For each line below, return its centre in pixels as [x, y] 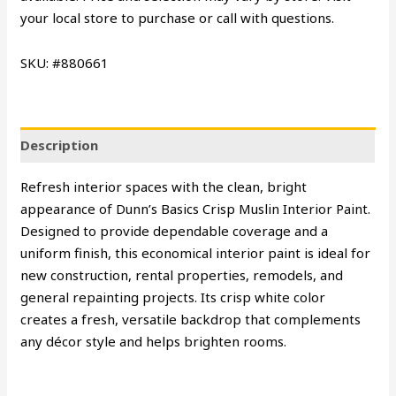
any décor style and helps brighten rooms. [154, 342]
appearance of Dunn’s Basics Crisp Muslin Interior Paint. [196, 209]
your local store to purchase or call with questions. [178, 17]
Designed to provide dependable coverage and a [175, 231]
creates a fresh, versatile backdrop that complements [191, 320]
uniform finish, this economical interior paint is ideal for [196, 253]
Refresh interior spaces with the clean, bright [164, 187]
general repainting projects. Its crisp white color [173, 297]
